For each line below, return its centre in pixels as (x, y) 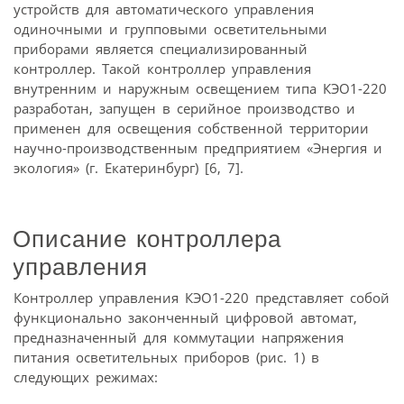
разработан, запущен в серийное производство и (184, 108)
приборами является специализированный (161, 48)
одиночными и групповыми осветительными (170, 28)
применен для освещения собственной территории (191, 128)
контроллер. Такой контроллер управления (162, 68)
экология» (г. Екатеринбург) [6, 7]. (129, 167)
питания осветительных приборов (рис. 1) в (166, 358)
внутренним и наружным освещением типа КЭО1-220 (200, 88)
